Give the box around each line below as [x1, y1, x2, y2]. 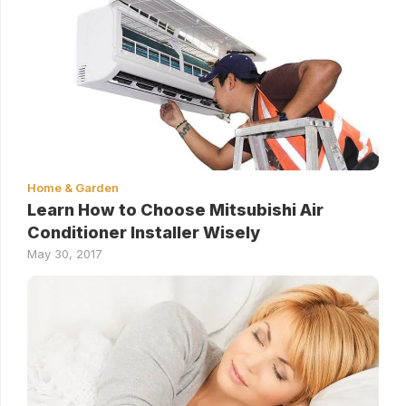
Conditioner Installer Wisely [27, 223, 260, 243]
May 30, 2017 [27, 246, 102, 262]
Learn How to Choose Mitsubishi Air [27, 200, 324, 220]
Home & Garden [27, 180, 119, 196]
